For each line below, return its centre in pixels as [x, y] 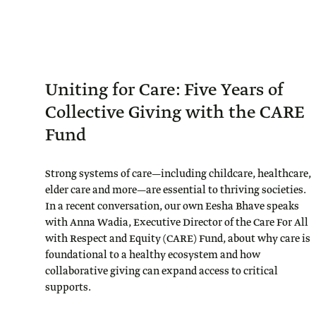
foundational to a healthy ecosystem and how [153, 255]
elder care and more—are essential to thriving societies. [176, 190]
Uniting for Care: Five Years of [164, 90]
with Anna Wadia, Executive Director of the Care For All [177, 223]
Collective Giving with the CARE [175, 113]
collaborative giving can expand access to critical [162, 272]
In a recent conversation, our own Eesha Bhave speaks [172, 207]
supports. [68, 288]
